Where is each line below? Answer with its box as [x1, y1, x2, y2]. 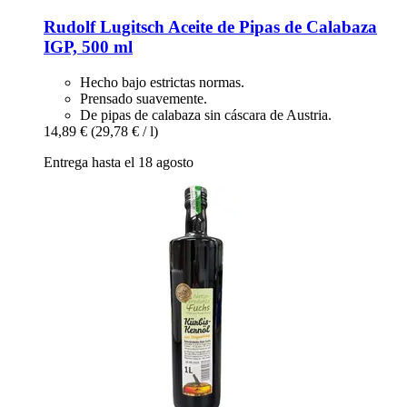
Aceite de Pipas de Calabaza [164, 17, 377, 37]
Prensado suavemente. [80, 90, 207, 106]
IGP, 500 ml [44, 37, 133, 57]
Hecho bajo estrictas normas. [80, 74, 244, 90]
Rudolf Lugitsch [44, 17, 164, 37]
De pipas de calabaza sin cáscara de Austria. [80, 106, 332, 123]
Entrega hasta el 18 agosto [44, 154, 194, 170]
